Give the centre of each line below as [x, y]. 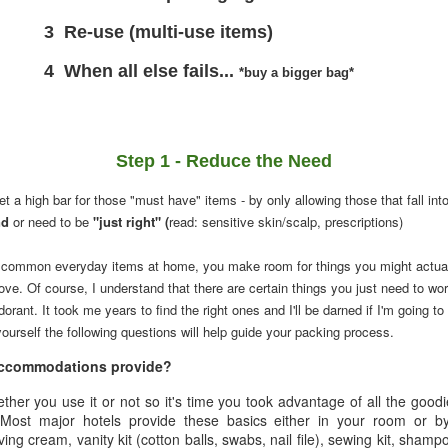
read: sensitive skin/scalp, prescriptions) [286, 221]
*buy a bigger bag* [296, 72]
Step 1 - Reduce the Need [224, 161]
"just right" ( [131, 221]
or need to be [51, 221]
